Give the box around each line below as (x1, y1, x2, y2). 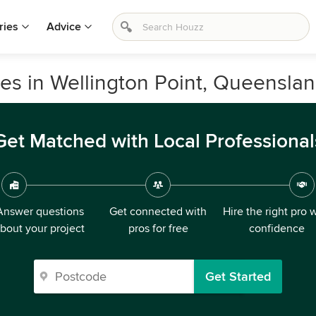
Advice (47, 20, 81, 34)
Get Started (205, 269, 271, 284)
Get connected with (109, 205, 207, 219)
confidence (248, 221, 305, 236)
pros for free (128, 221, 188, 236)
